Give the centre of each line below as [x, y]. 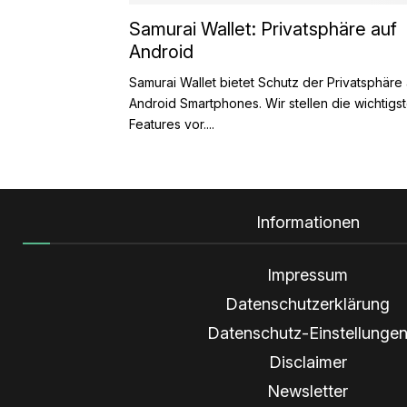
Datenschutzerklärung [308, 303]
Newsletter [308, 391]
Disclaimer [308, 362]
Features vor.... [172, 124]
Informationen [308, 222]
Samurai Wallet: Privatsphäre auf [263, 29]
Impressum [308, 274]
